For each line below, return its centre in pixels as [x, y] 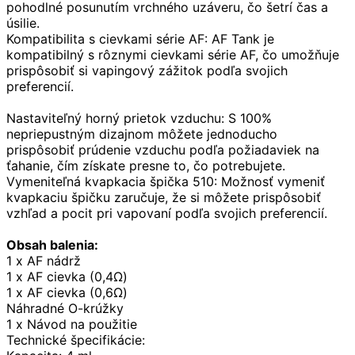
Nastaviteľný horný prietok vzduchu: [115, 118]
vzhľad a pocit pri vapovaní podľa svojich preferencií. [167, 214]
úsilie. [23, 23]
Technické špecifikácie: [76, 340]
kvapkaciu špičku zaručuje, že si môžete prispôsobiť [164, 198]
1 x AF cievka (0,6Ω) [67, 293]
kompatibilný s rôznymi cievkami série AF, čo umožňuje [173, 55]
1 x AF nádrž [44, 261]
